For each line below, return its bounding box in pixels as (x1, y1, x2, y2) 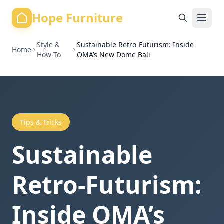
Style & (37, 40, 60, 49)
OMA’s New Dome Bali (77, 50, 151, 59)
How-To (37, 50, 61, 59)
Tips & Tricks (20, 117, 62, 127)
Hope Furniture (32, 9, 123, 26)
